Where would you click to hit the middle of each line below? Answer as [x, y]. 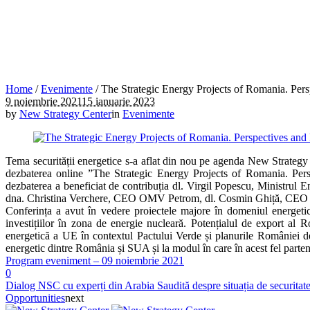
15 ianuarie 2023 [118, 101]
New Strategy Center [65, 113]
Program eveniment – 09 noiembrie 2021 [95, 260]
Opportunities [35, 298]
